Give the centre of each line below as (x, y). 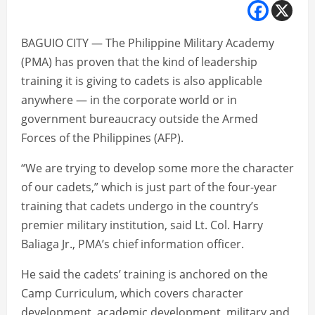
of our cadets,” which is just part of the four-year (149, 187)
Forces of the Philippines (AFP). (102, 138)
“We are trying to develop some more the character (157, 168)
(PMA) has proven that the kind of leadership (139, 62)
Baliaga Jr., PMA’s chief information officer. (133, 244)
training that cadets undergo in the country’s (140, 206)
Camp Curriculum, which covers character (132, 294)
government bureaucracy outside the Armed (140, 119)
